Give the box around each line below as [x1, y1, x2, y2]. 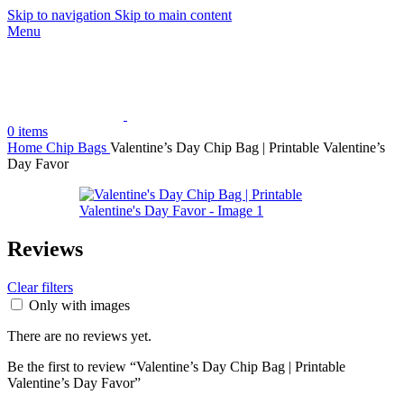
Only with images [29, 297, 130, 313]
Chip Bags [46, 140, 110, 155]
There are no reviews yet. [7, 327, 151, 344]
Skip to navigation [7, 7, 115, 23]
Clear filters [7, 279, 73, 295]
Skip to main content [115, 7, 232, 23]
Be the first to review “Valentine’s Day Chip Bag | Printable [7, 358, 345, 374]
